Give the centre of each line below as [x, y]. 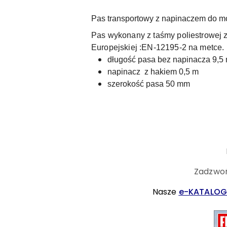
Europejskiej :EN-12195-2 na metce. [158, 47]
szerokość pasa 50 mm [149, 84]
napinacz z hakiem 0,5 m [153, 72]
